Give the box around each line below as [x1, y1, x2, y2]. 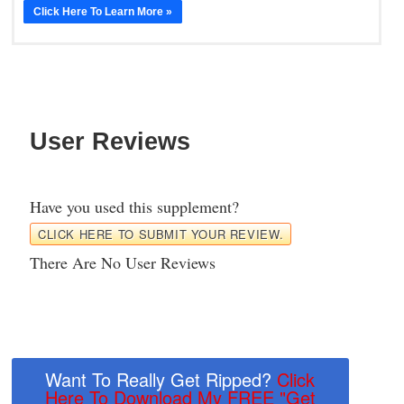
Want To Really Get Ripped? [45, 366, 278, 393]
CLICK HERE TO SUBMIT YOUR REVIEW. [38, 225, 284, 243]
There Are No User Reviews [30, 252, 216, 274]
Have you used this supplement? [30, 196, 239, 218]
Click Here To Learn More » [33, 5, 172, 19]
